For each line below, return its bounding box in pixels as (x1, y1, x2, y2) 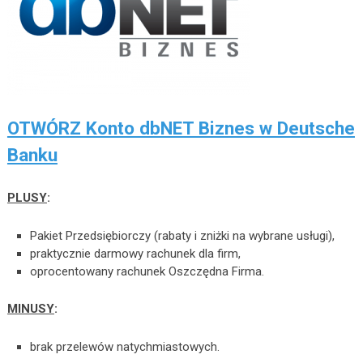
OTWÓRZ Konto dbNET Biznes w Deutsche (6, 117, 355, 139)
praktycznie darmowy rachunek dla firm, (30, 246, 241, 261)
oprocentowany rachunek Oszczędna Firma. (30, 264, 265, 279)
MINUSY (6, 301, 54, 316)
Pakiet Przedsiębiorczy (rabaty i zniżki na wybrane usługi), (30, 228, 335, 243)
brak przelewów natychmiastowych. (30, 339, 220, 354)
